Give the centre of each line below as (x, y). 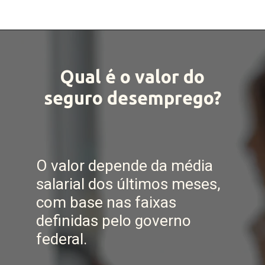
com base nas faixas (106, 202)
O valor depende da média (124, 166)
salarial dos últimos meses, (128, 184)
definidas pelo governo (113, 221)
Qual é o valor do (132, 77)
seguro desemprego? (132, 98)
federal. (61, 239)
